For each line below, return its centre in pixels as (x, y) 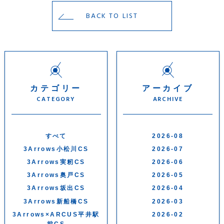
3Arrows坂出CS (56, 188)
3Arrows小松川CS (56, 149)
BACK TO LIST (112, 15)
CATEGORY (56, 99)
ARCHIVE (168, 99)
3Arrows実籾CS (56, 162)
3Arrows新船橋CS (56, 201)
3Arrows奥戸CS (56, 175)
